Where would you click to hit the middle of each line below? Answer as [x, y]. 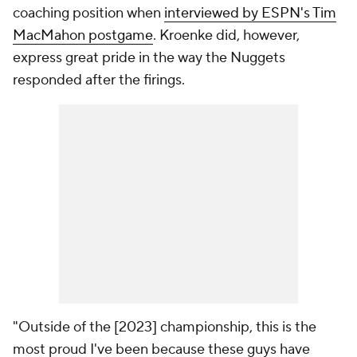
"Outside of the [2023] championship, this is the [165, 328]
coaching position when [88, 14]
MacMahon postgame [83, 36]
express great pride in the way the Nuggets [149, 58]
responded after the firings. [99, 80]
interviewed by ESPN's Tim [250, 14]
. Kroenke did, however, [226, 36]
